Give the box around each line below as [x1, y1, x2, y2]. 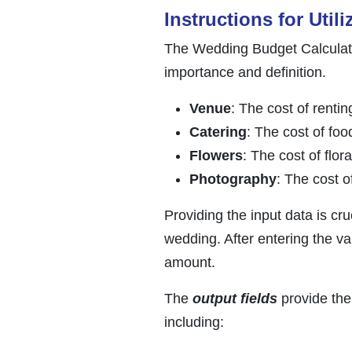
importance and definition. [164, 64, 326, 80]
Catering [189, 123, 247, 140]
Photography [189, 170, 277, 187]
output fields [192, 290, 277, 306]
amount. [164, 254, 215, 270]
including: [164, 313, 224, 330]
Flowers [189, 147, 243, 163]
